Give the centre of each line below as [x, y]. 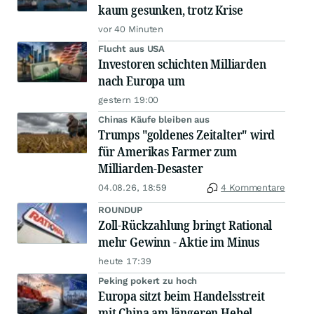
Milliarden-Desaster [151, 168]
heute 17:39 [125, 261]
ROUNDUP [121, 210]
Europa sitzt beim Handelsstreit [182, 296]
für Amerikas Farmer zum [168, 151]
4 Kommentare [253, 187]
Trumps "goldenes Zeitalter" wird [187, 135]
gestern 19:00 [129, 100]
